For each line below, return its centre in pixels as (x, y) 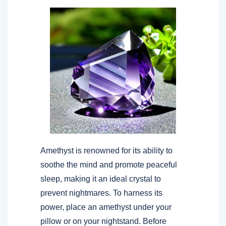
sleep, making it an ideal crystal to (101, 179)
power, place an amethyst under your (106, 207)
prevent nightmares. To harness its (101, 193)
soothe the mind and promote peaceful (109, 164)
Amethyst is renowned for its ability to (106, 150)
